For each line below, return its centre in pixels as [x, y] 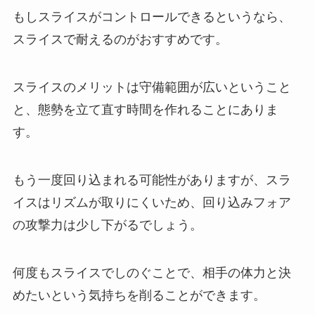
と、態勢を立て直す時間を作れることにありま [145, 110]
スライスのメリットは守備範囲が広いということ [152, 88]
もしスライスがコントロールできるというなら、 [152, 17]
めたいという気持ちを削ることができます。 [139, 295]
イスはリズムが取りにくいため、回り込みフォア [152, 203]
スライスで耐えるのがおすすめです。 [120, 40]
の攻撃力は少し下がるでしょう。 [107, 225]
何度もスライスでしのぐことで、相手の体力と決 [152, 272]
